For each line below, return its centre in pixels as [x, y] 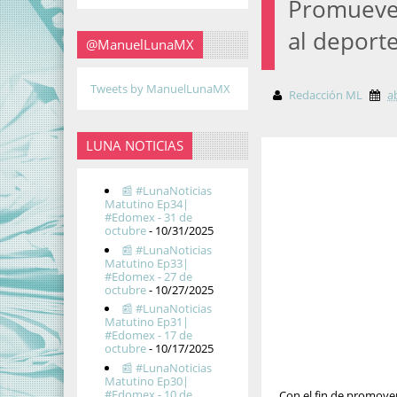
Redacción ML [326, 95]
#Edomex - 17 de [149, 335]
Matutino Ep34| [147, 204]
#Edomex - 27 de [149, 276]
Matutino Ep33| [147, 263]
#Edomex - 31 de [149, 218]
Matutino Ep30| [147, 381]
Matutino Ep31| [147, 322]
